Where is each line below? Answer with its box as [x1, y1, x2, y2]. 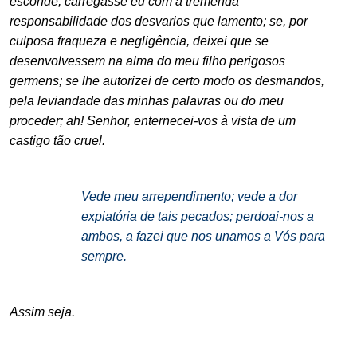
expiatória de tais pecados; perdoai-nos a [81, 209, 314, 223]
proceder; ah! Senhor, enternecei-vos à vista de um [10, 113, 296, 127]
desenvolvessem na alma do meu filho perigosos [10, 53, 285, 68]
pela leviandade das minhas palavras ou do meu [10, 93, 284, 108]
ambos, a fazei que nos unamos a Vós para [81, 229, 325, 243]
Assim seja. [10, 304, 75, 319]
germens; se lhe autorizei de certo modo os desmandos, [10, 73, 324, 88]
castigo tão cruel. [10, 133, 105, 147]
